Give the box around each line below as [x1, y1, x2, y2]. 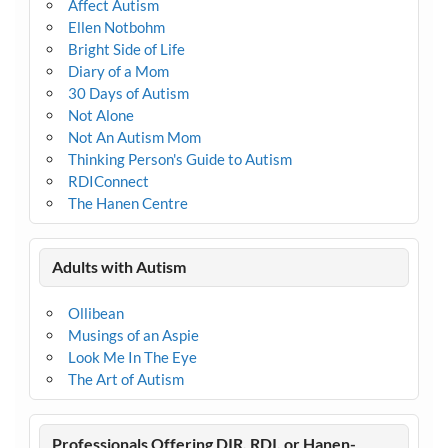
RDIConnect [67, 172, 149, 190]
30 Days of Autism [67, 84, 189, 102]
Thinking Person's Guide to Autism [67, 150, 292, 168]
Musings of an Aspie [67, 326, 199, 345]
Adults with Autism [52, 257, 187, 277]
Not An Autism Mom [67, 128, 201, 146]
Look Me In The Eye [67, 348, 197, 367]
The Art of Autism [67, 370, 184, 389]
